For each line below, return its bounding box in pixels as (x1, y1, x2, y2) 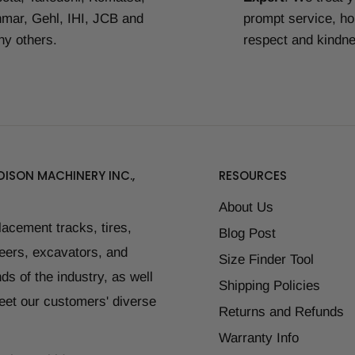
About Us (219, 199, 273, 215)
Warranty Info (219, 330, 299, 345)
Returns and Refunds (219, 303, 344, 319)
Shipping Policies (219, 277, 320, 293)
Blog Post (219, 225, 276, 241)
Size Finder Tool (219, 251, 314, 267)
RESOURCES (219, 166, 287, 184)
